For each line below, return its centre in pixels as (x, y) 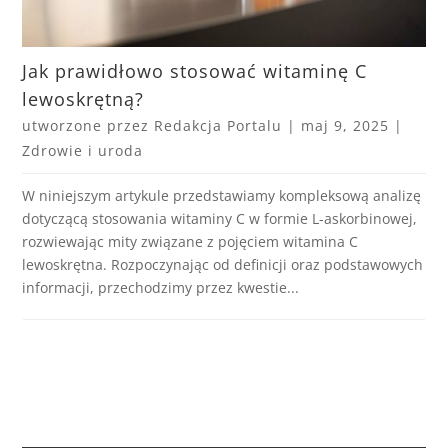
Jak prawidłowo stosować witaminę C (195, 71)
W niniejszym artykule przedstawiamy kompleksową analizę (222, 196)
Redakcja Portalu (218, 126)
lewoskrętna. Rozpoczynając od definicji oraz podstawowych (223, 265)
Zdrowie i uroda (83, 151)
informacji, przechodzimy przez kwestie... (161, 288)
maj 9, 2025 (345, 126)
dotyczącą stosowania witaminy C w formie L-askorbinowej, (220, 219)
